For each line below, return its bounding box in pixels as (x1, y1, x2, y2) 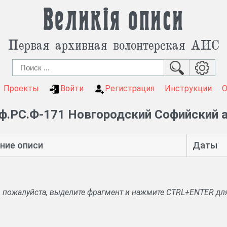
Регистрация (104, 84, 155, 93)
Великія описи (43, 8, 184, 33)
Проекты (3, 84, 39, 93)
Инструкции (164, 84, 212, 93)
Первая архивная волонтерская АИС (8, 35, 219, 53)
